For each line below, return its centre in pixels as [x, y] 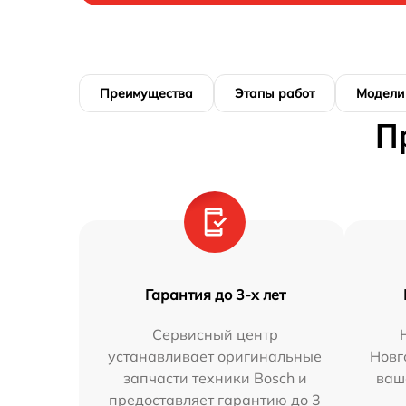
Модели [380, 93]
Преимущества [146, 93]
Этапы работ [275, 93]
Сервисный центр [215, 334]
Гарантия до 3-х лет [215, 294]
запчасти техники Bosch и [215, 377]
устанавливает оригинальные [215, 356]
